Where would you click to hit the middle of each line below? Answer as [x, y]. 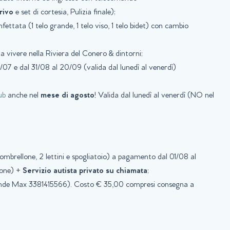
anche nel [23, 96]
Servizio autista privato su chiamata [85, 171]
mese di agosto [68, 96]
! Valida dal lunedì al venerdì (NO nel [154, 96]
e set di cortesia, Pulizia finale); [64, 13]
